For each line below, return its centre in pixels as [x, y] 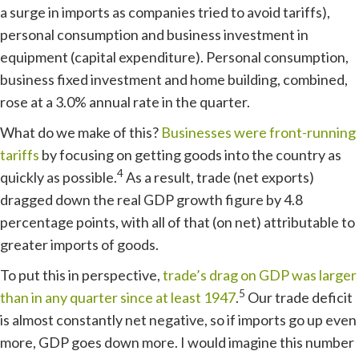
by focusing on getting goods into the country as [190, 155]
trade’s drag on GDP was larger [260, 275]
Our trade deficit [299, 297]
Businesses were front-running [258, 132]
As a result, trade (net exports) [219, 177]
